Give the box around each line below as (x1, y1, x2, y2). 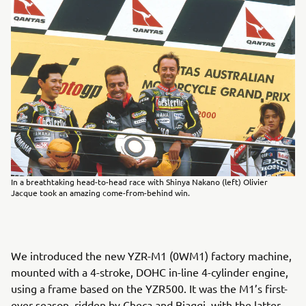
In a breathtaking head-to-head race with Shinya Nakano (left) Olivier (11, 176, 268, 187)
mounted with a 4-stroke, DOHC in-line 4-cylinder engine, (11, 264, 288, 279)
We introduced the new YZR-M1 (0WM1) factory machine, (11, 248, 292, 262)
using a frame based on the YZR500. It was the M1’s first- (11, 281, 288, 295)
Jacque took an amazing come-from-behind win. (11, 186, 190, 198)
